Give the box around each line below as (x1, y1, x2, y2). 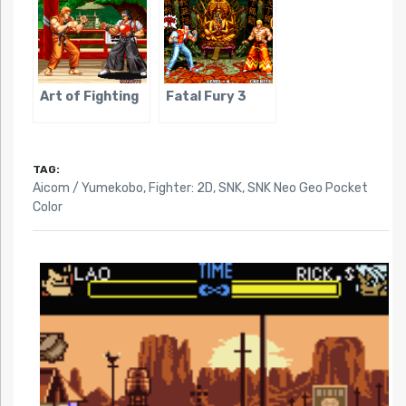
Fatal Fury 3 (165, 89, 246, 105)
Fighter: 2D (148, 180, 213, 197)
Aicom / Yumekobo (32, 180, 143, 197)
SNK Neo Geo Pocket (246, 180, 368, 197)
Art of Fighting (39, 89, 139, 105)
